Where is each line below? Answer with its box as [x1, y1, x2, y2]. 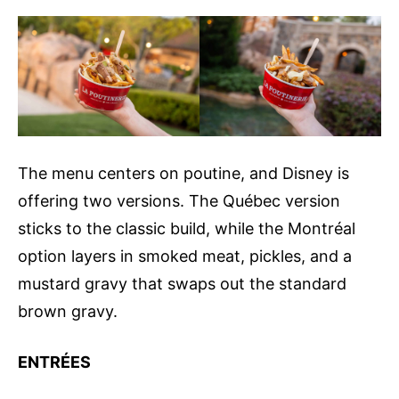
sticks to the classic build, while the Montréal [18, 219, 355, 239]
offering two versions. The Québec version [18, 191, 340, 211]
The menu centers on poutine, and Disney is [18, 164, 349, 183]
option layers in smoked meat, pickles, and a [18, 247, 352, 266]
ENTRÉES [18, 353, 91, 372]
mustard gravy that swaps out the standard [18, 274, 346, 294]
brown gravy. [18, 302, 118, 322]
